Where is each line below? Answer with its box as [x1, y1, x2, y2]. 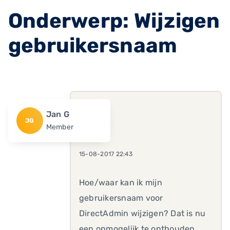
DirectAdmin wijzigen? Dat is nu [79, 208, 206, 218]
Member [46, 123, 74, 131]
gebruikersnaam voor [79, 193, 163, 203]
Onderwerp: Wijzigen [8, 9, 220, 33]
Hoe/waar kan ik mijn [79, 178, 162, 187]
